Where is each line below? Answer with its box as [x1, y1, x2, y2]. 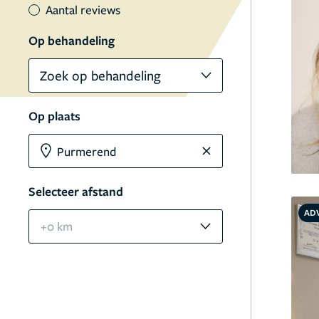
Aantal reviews [46, 1, 120, 18]
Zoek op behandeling [40, 66, 161, 84]
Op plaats [28, 108, 80, 124]
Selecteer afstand [28, 183, 123, 199]
